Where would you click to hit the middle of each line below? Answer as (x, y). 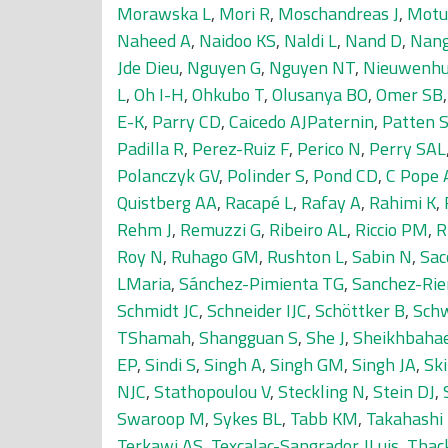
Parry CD (186, 121)
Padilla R (150, 148)
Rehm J (144, 229)
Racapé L (259, 202)
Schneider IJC (257, 310)
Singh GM (307, 364)
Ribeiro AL (308, 229)
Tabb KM (324, 418)
